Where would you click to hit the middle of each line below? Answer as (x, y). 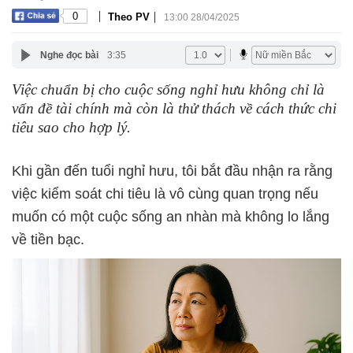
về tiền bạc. (48, 240)
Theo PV (129, 17)
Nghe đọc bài (69, 55)
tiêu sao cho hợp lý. (71, 127)
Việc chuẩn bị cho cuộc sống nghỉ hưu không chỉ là (168, 89)
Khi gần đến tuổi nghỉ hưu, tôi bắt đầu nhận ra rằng (172, 171)
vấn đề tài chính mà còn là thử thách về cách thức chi (174, 108)
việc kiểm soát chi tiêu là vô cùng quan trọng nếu (165, 194)
